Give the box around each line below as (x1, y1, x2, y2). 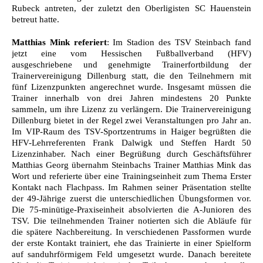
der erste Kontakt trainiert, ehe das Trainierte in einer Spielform (12, 238, 251, 248)
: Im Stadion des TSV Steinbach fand (106, 37, 251, 47)
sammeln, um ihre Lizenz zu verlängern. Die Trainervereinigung (12, 104, 251, 114)
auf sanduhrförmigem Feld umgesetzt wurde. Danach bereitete (12, 249, 251, 259)
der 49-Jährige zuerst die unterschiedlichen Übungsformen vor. (12, 193, 251, 203)
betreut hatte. (12, 14, 59, 24)
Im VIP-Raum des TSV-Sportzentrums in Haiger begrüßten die (12, 126, 251, 136)
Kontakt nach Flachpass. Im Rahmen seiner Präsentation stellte (12, 182, 251, 192)
